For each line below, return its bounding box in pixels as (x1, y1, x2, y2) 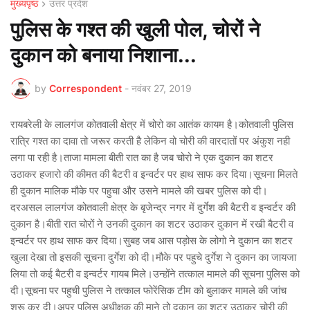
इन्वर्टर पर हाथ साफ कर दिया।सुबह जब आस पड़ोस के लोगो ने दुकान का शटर (10, 233, 293, 247)
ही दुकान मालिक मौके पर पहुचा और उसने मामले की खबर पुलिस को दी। (10, 183, 268, 197)
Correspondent (49, 82, 122, 95)
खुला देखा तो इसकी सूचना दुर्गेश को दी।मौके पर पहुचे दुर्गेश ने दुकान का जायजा (10, 250, 296, 264)
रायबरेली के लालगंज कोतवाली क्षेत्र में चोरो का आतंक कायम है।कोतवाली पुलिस (10, 117, 293, 131)
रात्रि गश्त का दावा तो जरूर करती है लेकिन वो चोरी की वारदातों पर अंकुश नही (10, 134, 290, 147)
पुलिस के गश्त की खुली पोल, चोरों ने (10, 17, 259, 42)
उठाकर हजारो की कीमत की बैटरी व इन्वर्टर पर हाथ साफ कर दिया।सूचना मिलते (10, 167, 298, 181)
